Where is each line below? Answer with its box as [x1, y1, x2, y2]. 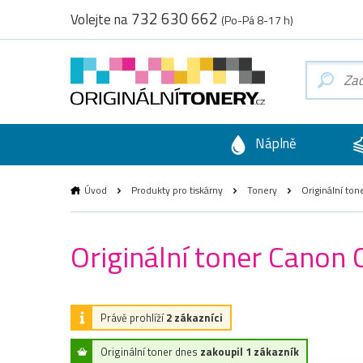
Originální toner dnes [100, 343, 200, 360]
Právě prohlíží [100, 309, 166, 326]
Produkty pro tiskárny [131, 181, 223, 198]
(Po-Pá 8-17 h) [221, 11, 293, 28]
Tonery [247, 181, 277, 198]
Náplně [251, 133, 297, 154]
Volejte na [70, 9, 131, 30]
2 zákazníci [166, 309, 223, 326]
